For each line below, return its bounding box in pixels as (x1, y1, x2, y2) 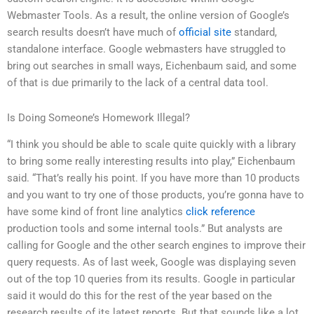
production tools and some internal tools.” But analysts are (7, 222, 282, 235)
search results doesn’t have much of (7, 26, 179, 39)
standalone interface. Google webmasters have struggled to (7, 43, 286, 56)
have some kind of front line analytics (7, 205, 186, 219)
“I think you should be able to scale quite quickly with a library (7, 138, 296, 151)
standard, (231, 26, 277, 39)
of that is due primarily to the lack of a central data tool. (7, 76, 268, 90)
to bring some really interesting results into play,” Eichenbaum (7, 155, 295, 168)
